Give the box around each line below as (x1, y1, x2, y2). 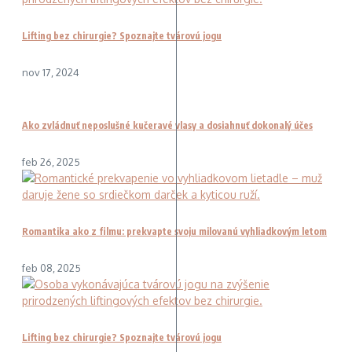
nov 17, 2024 (22, 65, 79, 79)
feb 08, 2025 (22, 261, 81, 274)
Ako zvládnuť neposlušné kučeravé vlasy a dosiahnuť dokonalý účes (22, 119, 313, 131)
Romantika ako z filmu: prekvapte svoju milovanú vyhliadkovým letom (22, 225, 327, 237)
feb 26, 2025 (22, 155, 80, 168)
